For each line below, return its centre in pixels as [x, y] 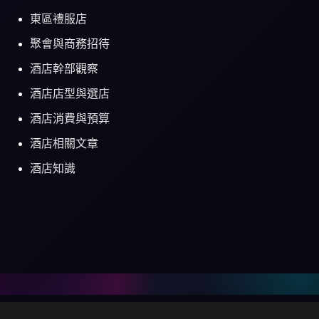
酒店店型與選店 [70, 94]
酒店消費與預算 [70, 119]
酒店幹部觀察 [64, 69]
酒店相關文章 [64, 144]
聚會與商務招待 [70, 44]
